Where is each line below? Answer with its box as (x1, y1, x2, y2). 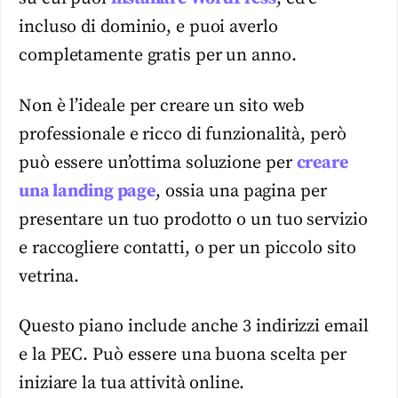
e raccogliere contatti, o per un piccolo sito (19, 236, 356, 259)
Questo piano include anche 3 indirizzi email (19, 315, 369, 338)
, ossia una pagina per (155, 179, 327, 203)
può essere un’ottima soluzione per (19, 151, 297, 174)
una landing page (19, 179, 155, 203)
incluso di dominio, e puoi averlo (19, 16, 278, 39)
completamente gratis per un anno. (19, 44, 297, 68)
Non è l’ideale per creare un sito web (19, 94, 306, 117)
